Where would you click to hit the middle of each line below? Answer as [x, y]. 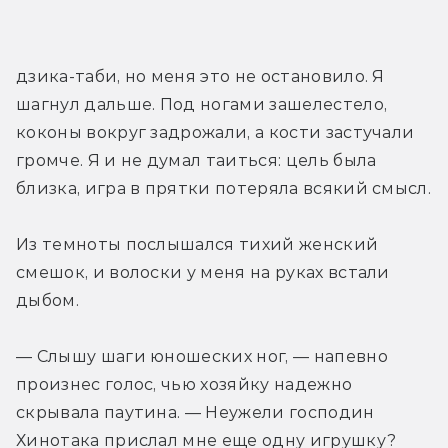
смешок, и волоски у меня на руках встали [203, 272]
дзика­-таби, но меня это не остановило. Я [200, 76]
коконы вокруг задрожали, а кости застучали [215, 132]
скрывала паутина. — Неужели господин [195, 412]
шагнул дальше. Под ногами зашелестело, [202, 104]
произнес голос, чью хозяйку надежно [184, 384]
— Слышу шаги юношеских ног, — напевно [202, 356]
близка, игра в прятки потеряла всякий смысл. [224, 188]
